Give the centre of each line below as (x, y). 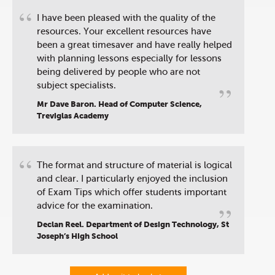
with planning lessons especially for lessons (129, 58)
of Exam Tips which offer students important (132, 192)
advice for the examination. (96, 205)
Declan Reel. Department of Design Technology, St (133, 224)
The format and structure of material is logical (134, 165)
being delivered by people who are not (118, 72)
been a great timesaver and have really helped (134, 45)
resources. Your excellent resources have (124, 31)
